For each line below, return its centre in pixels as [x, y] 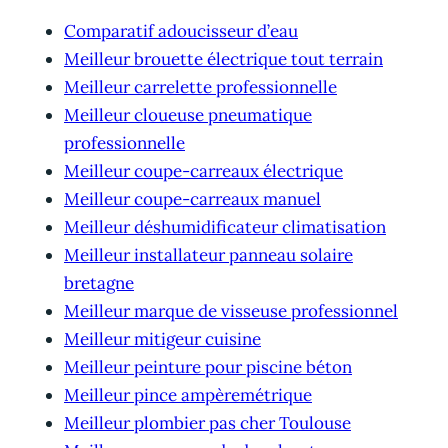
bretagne [99, 282]
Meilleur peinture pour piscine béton [208, 366]
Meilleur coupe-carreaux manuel [192, 198]
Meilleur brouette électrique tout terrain [223, 58]
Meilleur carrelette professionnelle [200, 86]
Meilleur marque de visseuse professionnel [231, 310]
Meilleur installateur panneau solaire [208, 254]
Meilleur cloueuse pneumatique [188, 114]
